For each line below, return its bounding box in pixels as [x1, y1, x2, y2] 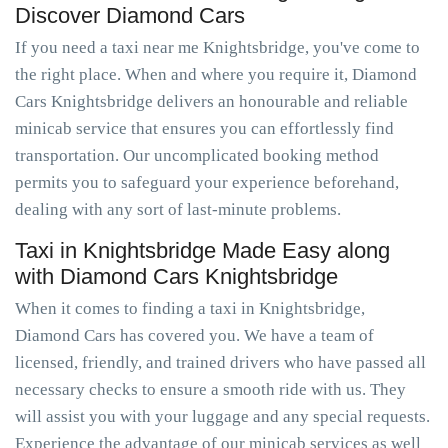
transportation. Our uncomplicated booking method [15, 146, 379, 165]
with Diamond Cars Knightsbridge [15, 264, 338, 289]
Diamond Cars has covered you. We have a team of [15, 326, 374, 345]
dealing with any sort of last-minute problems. [15, 200, 341, 219]
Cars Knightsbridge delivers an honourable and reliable [15, 92, 408, 111]
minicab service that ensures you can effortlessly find [15, 119, 394, 138]
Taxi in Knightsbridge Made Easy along [15, 238, 390, 263]
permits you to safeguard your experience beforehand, [15, 173, 399, 192]
